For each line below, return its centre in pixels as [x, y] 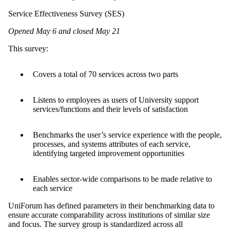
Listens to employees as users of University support [116, 100]
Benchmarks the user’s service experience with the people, [127, 135]
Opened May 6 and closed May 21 [66, 31]
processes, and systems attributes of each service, [112, 144]
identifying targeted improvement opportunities [113, 153]
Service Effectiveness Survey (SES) [68, 13]
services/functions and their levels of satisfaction [115, 109]
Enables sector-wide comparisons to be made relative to [122, 179]
